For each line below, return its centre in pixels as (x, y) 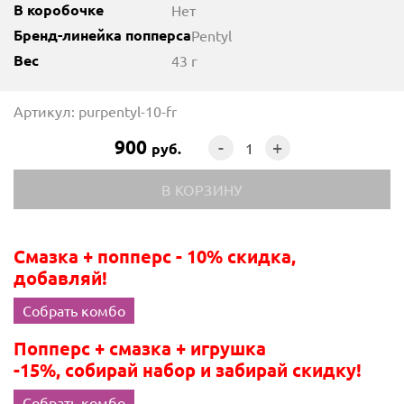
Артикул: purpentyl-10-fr (95, 111)
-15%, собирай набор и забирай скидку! (190, 370)
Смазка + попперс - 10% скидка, (155, 256)
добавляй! (60, 278)
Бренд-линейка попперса (102, 35)
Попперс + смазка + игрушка (140, 348)
